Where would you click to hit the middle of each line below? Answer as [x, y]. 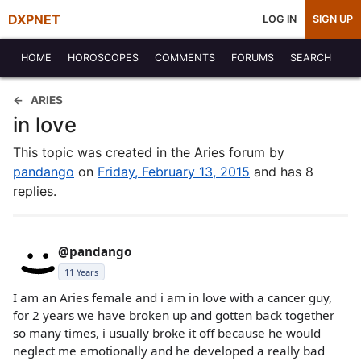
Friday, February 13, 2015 [174, 172]
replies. [35, 191]
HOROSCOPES [103, 58]
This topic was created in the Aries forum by [149, 152]
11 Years [81, 272]
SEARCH [311, 58]
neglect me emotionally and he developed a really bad [169, 351]
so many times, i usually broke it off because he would [167, 333]
